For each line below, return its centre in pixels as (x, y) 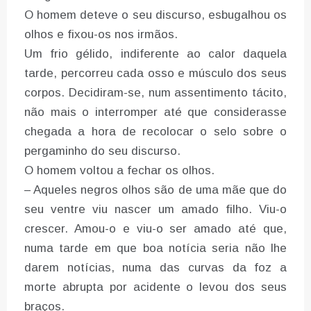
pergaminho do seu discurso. (102, 151)
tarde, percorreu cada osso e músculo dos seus (155, 74)
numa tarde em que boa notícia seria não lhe (155, 249)
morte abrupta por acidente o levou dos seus (155, 287)
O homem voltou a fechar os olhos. (119, 171)
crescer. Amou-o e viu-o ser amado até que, (155, 229)
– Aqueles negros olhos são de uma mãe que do (155, 190)
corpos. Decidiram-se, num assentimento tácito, (155, 93)
